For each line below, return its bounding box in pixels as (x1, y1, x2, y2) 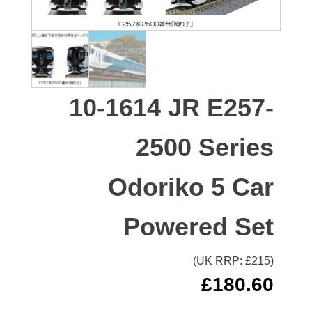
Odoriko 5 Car (108, 173, 274, 202)
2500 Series (136, 133, 274, 162)
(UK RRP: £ (193, 255, 252, 267)
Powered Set (123, 212, 274, 242)
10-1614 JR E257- (69, 93, 274, 123)
